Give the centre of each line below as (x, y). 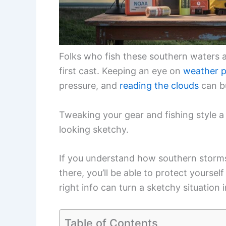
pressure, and (89, 85)
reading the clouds (159, 85)
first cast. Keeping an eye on (121, 71)
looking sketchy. (94, 129)
